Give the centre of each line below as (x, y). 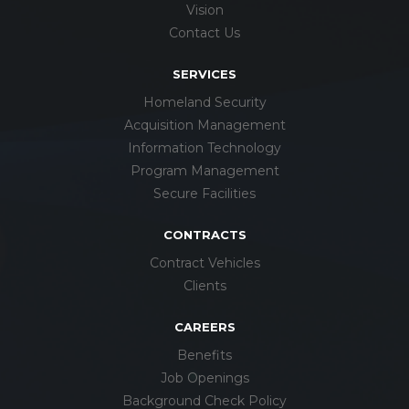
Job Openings (204, 378)
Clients (204, 286)
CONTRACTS (204, 235)
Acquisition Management (204, 125)
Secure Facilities (204, 194)
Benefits (204, 355)
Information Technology (204, 148)
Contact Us (204, 33)
